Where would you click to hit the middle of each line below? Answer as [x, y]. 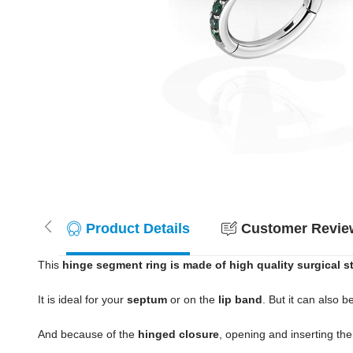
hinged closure [178, 334]
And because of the [88, 334]
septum [147, 299]
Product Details [138, 229]
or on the [193, 299]
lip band [240, 299]
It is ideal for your [82, 299]
